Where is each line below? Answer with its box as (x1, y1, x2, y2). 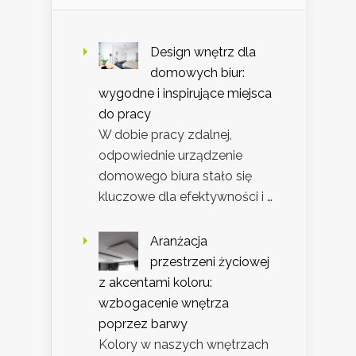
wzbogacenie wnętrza (99, 296, 229, 311)
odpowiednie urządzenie (99, 148, 242, 164)
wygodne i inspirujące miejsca (99, 86, 272, 102)
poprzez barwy (99, 316, 188, 332)
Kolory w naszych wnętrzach (99, 337, 269, 353)
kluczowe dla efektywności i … (99, 189, 273, 205)
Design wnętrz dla (150, 44, 256, 60)
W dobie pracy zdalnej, (99, 127, 232, 143)
